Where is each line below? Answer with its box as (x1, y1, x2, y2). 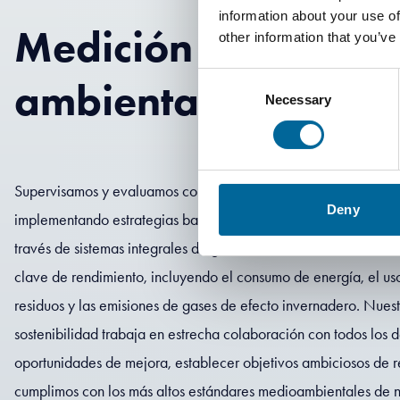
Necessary (265, 91, 331, 107)
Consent (197, 71, 247, 87)
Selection (197, 92, 252, 108)
